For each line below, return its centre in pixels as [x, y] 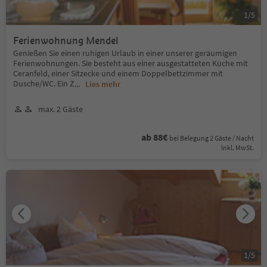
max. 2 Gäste [60, 109]
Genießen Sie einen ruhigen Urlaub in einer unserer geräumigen [125, 53]
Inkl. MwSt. [237, 147]
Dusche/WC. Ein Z [44, 83]
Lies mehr [103, 84]
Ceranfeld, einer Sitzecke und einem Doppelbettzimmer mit [118, 73]
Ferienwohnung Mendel [66, 41]
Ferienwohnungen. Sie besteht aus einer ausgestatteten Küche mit [131, 63]
